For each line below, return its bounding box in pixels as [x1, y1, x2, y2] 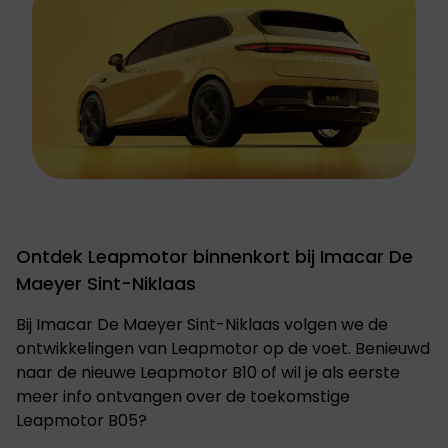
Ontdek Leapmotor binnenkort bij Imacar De [16, 244, 413, 269]
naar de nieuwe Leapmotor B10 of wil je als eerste [16, 361, 400, 384]
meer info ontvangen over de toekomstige [16, 385, 350, 408]
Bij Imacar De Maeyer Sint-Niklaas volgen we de [16, 313, 388, 336]
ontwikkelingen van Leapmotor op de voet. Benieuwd [16, 337, 430, 360]
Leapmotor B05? [16, 409, 147, 432]
